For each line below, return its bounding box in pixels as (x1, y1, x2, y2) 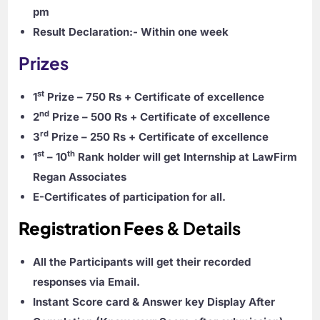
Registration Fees (19, 216, 164, 239)
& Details (164, 216, 241, 239)
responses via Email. (33, 274, 141, 289)
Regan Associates (33, 169, 127, 184)
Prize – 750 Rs (44, 89, 122, 104)
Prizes (19, 51, 69, 74)
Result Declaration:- (33, 24, 139, 39)
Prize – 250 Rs (49, 129, 126, 144)
